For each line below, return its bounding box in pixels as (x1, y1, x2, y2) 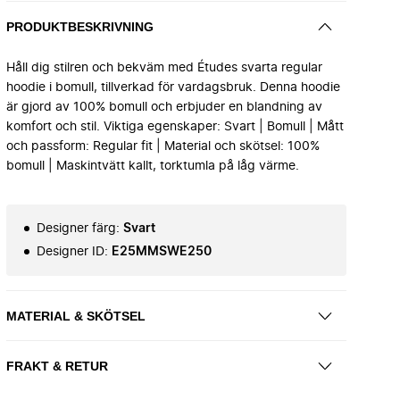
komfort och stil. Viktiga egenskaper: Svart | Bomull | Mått (6, 121, 344, 133)
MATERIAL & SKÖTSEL (6, 308, 146, 323)
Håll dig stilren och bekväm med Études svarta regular (6, 62, 322, 74)
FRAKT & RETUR (6, 358, 108, 373)
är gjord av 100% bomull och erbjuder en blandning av (6, 101, 322, 113)
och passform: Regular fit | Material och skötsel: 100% (6, 140, 320, 153)
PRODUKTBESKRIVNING (6, 19, 154, 34)
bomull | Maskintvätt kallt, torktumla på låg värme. (6, 160, 299, 172)
